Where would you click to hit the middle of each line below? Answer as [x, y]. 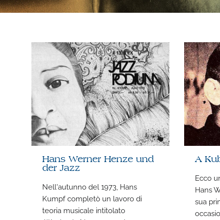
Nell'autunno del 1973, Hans [90, 186]
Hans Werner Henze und [98, 160]
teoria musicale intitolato [84, 210]
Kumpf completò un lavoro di [92, 198]
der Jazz [61, 168]
